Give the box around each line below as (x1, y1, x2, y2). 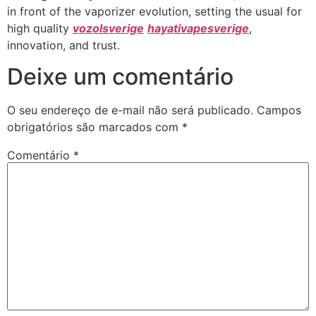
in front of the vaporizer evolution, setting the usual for (7, 4, 302, 18)
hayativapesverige (147, 20, 249, 35)
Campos (257, 102, 301, 117)
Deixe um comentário (7, 62, 233, 90)
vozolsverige (73, 20, 144, 35)
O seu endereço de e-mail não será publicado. (7, 102, 253, 117)
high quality (7, 20, 73, 35)
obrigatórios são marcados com (7, 119, 182, 134)
